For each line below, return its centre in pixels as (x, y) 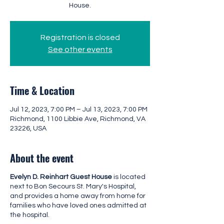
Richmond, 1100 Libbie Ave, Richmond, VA (78, 119)
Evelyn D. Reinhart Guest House (62, 177)
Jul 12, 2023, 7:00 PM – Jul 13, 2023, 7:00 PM (79, 109)
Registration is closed (80, 37)
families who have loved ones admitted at (78, 205)
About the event (42, 158)
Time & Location (42, 90)
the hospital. (30, 215)
